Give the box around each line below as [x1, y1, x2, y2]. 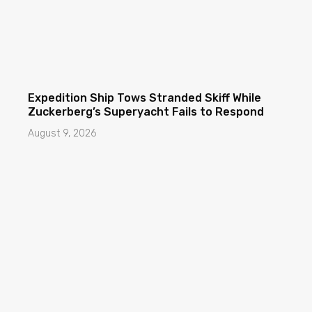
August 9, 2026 [28, 127, 96, 140]
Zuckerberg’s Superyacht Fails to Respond [28, 105, 264, 119]
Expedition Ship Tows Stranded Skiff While [28, 91, 261, 105]
